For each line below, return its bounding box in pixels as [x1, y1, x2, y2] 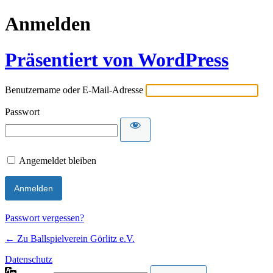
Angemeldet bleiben [19, 155, 96, 166]
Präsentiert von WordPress [5, 48, 229, 71]
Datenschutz [5, 254, 52, 265]
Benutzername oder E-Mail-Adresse [5, 85, 143, 96]
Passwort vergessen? [5, 213, 84, 224]
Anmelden [5, 13, 91, 35]
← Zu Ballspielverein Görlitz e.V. [5, 233, 135, 244]
